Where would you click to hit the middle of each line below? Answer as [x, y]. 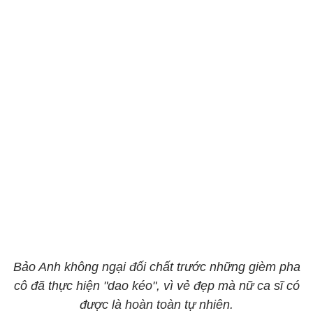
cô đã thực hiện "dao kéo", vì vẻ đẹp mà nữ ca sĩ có [156, 286]
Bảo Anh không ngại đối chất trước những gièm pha [156, 267]
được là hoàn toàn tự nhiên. [156, 305]
